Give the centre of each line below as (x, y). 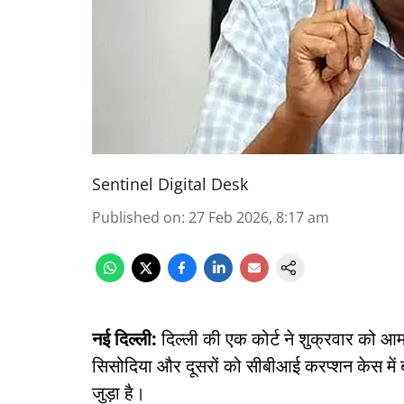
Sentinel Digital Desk (170, 184)
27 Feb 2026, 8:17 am (259, 217)
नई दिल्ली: (124, 339)
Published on (137, 217)
